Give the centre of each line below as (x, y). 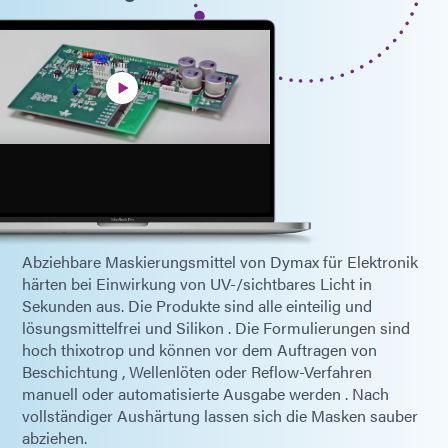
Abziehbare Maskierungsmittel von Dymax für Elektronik (220, 261)
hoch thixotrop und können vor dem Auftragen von (199, 349)
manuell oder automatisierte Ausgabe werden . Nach (205, 393)
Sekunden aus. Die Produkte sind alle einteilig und (197, 305)
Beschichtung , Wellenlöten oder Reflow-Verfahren (197, 371)
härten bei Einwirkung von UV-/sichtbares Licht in (197, 283)
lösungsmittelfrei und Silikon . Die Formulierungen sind (216, 327)
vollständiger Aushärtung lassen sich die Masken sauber (220, 415)
